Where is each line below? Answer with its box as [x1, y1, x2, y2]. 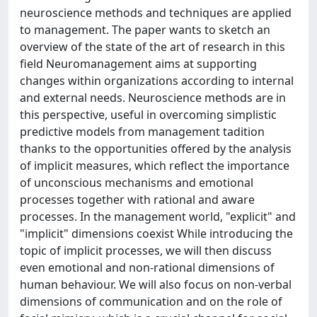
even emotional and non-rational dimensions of [20, 259, 275, 275]
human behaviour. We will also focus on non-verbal [20, 276, 292, 292]
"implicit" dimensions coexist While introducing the [20, 225, 293, 241]
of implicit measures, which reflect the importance [20, 157, 289, 173]
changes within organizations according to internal [20, 72, 294, 88]
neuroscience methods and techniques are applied [20, 4, 292, 21]
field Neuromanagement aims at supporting [20, 55, 257, 71]
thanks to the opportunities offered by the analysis [20, 140, 292, 156]
